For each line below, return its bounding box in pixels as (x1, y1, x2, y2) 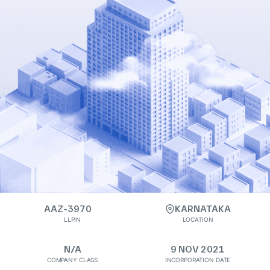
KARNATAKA (174, 203, 231, 215)
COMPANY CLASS (46, 256, 98, 263)
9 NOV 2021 (171, 243, 225, 255)
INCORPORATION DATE (165, 256, 231, 263)
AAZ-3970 (43, 203, 92, 215)
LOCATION (182, 216, 213, 223)
